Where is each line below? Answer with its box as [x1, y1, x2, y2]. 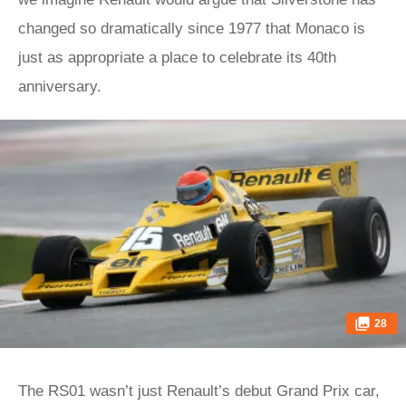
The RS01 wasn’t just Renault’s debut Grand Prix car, [18, 382, 380, 400]
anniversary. [18, 78, 101, 95]
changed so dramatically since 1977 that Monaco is [18, 20, 365, 37]
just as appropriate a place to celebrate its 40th [18, 49, 336, 66]
